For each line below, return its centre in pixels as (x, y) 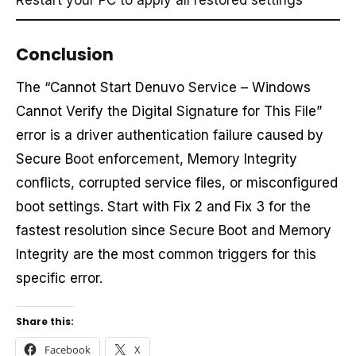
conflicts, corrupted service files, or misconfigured (177, 182)
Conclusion (65, 55)
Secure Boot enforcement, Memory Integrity (157, 159)
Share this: (45, 322)
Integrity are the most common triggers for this (166, 254)
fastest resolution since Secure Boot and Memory (174, 230)
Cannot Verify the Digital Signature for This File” (169, 111)
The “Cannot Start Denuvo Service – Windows (163, 87)
